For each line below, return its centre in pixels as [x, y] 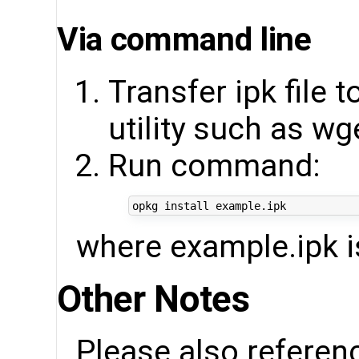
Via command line [184, 39]
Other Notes [153, 300]
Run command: [214, 165]
